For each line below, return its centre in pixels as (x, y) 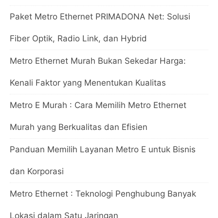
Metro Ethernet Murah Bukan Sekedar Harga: (98, 61)
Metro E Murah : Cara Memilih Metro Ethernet (98, 105)
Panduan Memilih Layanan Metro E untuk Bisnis (103, 149)
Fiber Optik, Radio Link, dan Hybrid (78, 38)
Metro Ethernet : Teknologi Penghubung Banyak (103, 193)
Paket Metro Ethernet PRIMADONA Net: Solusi (100, 16)
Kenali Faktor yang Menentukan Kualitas (88, 82)
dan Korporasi (37, 171)
